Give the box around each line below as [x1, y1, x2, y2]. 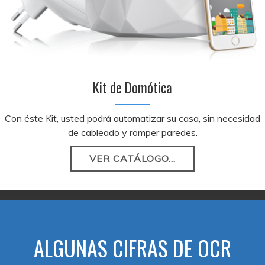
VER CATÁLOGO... [89, 152, 176, 164]
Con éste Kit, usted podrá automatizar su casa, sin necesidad [5, 112, 260, 124]
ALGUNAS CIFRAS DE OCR [34, 231, 231, 263]
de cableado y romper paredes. [67, 126, 198, 138]
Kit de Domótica [93, 77, 172, 98]
